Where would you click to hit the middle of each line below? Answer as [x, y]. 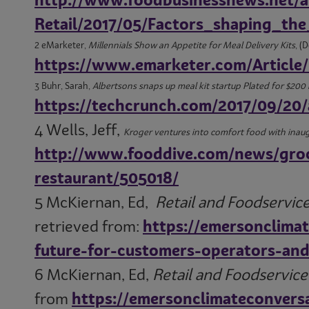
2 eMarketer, [61, 46]
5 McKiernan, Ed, [93, 203]
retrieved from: [89, 227]
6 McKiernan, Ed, [93, 276]
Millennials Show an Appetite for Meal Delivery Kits [192, 46]
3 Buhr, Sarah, [63, 86]
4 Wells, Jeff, [79, 131]
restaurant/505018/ [107, 179]
